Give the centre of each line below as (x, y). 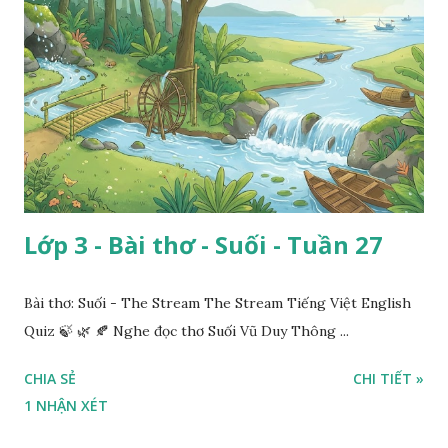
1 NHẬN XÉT (66, 405)
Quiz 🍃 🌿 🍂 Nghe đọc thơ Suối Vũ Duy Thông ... (186, 330)
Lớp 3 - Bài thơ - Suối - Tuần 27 (203, 244)
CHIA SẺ (50, 378)
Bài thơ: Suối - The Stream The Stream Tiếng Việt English (217, 302)
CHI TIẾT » (388, 378)
